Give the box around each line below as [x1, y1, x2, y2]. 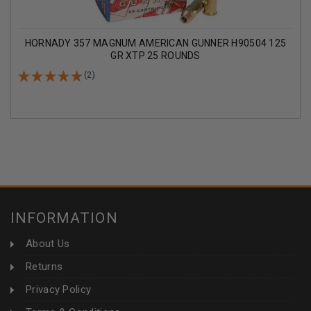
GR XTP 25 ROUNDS [110, 49, 201, 61]
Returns [26, 260, 63, 273]
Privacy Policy [26, 283, 92, 296]
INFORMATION [10, 209, 118, 226]
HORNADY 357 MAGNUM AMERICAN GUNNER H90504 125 [24, 37, 287, 49]
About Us [26, 237, 70, 250]
